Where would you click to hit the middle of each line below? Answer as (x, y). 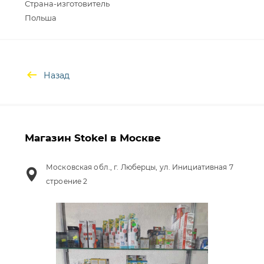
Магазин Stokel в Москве (93, 138)
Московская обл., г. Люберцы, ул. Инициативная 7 (140, 167)
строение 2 (67, 181)
